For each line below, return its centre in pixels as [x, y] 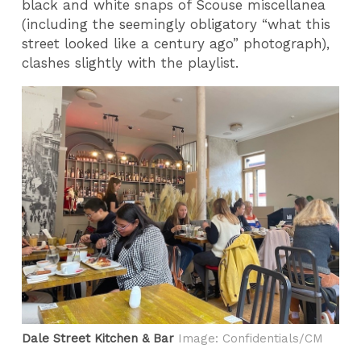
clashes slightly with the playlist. [131, 63]
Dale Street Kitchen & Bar [98, 339]
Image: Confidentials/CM [249, 339]
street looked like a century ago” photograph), [176, 44]
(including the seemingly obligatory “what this [176, 25]
